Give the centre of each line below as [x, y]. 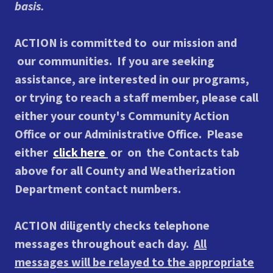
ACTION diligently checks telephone [112, 225]
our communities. [65, 61]
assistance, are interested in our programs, [132, 79]
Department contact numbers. [100, 189]
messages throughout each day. [103, 243]
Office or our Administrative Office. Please [129, 134]
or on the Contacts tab [174, 152]
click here [79, 152]
